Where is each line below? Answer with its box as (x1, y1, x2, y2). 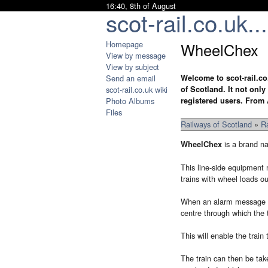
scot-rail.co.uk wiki (106, 84, 167, 95)
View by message (106, 50, 166, 61)
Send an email (106, 72, 156, 84)
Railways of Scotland (181, 118, 252, 130)
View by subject (106, 61, 159, 72)
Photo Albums (106, 95, 154, 106)
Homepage (106, 38, 143, 50)
